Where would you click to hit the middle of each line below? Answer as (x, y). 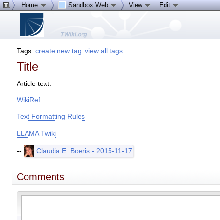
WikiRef (29, 100)
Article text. (34, 83)
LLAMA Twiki (37, 133)
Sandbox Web (88, 5)
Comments (41, 177)
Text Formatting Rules (51, 116)
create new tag (59, 51)
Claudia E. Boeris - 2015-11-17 (83, 151)
